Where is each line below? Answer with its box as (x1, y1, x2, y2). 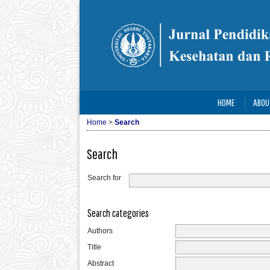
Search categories (87, 206, 149, 219)
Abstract (87, 259, 114, 268)
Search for (87, 174, 121, 182)
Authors (87, 227, 113, 235)
